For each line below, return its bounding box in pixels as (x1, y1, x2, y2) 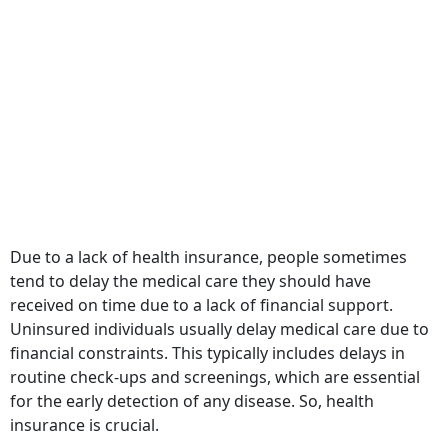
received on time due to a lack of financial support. (10, 279, 393, 302)
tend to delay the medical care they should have (10, 255, 371, 278)
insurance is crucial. (10, 399, 159, 422)
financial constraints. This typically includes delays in (10, 327, 405, 350)
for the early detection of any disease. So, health (10, 375, 374, 398)
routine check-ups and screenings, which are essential (10, 351, 420, 374)
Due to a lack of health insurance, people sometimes (10, 231, 407, 254)
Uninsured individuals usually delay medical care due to (10, 303, 429, 326)
